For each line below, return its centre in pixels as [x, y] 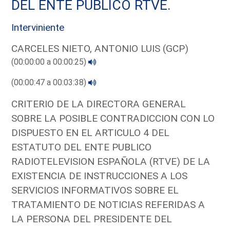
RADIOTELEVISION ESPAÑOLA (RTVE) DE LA [111, 161]
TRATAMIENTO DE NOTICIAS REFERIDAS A [108, 204]
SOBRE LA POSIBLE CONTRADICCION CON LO [113, 118]
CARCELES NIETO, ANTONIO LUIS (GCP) [100, 48]
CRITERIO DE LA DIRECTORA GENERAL [99, 104]
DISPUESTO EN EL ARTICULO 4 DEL [91, 132]
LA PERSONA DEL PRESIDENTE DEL [92, 219]
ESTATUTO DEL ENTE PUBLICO [82, 147]
